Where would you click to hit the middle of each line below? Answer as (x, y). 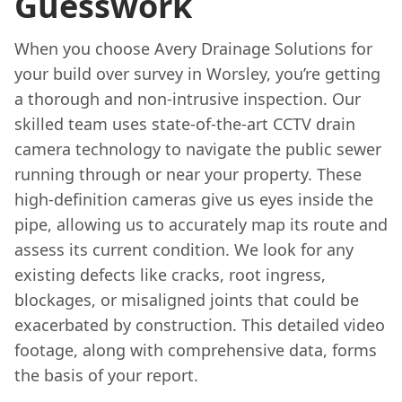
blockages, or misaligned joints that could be (187, 300)
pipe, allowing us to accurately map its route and (201, 224)
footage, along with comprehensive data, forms (196, 350)
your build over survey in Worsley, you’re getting (197, 74)
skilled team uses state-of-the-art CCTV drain (185, 124)
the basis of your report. (106, 375)
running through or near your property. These (188, 174)
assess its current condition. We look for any (184, 249)
